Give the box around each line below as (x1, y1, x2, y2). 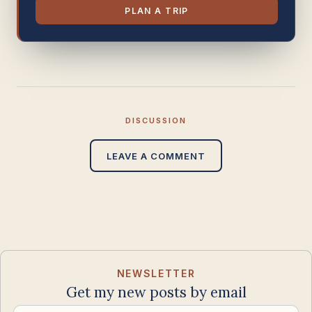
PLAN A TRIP (125, 5, 189, 16)
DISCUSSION (125, 116, 187, 125)
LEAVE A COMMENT (106, 150, 206, 162)
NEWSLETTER (116, 267, 196, 279)
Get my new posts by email (65, 283, 247, 302)
